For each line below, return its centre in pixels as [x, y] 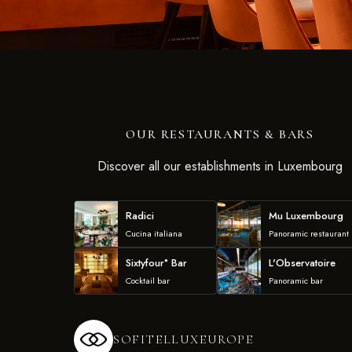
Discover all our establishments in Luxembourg [220, 166]
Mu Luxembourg [306, 216]
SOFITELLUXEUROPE [183, 339]
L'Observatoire [302, 263]
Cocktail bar [148, 280]
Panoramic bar [295, 280]
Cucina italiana [154, 233]
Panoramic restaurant [308, 233]
